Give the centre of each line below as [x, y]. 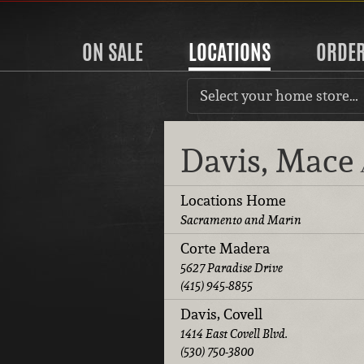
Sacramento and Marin [241, 220]
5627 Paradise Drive [232, 268]
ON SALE [112, 52]
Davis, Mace [271, 161]
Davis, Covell [221, 314]
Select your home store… [279, 95]
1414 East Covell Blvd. [234, 334]
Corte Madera [225, 249]
